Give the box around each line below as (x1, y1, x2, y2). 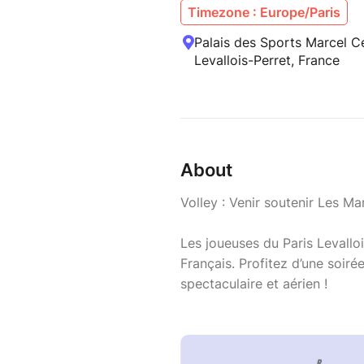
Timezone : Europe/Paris (188, 4, 340, 21)
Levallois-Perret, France (194, 52, 340, 69)
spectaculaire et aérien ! (180, 275, 331, 292)
